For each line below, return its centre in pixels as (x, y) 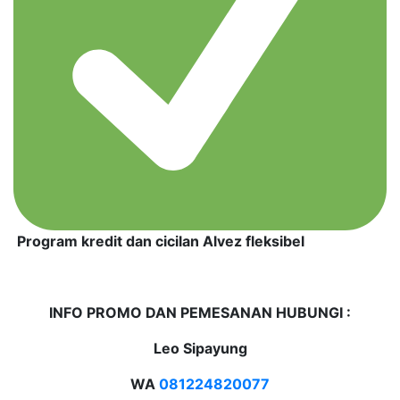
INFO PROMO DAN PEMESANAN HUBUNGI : (200, 312)
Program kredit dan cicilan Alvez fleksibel (159, 241)
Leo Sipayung (200, 348)
